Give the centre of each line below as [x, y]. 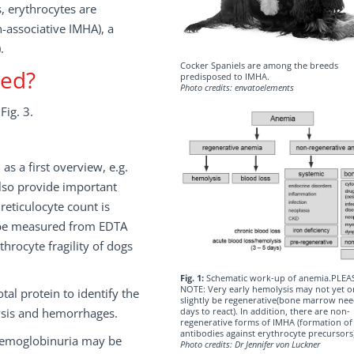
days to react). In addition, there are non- [265, 311]
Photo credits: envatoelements [237, 87]
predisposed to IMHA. [224, 76]
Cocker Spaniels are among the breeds [259, 65]
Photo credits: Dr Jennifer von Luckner [250, 345]
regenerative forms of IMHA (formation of [266, 322]
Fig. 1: [193, 278]
